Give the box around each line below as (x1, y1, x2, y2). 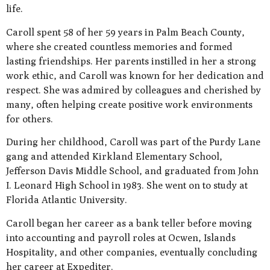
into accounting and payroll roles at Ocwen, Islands (6, 231, 236, 243)
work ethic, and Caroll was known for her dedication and (6, 69, 264, 81)
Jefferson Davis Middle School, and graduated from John (6, 165, 259, 177)
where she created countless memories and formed (6, 40, 233, 52)
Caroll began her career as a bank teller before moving (6, 217, 252, 229)
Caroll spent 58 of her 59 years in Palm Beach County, (6, 26, 245, 38)
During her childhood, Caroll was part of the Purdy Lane (6, 136, 260, 148)
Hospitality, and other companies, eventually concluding (6, 246, 257, 258)
